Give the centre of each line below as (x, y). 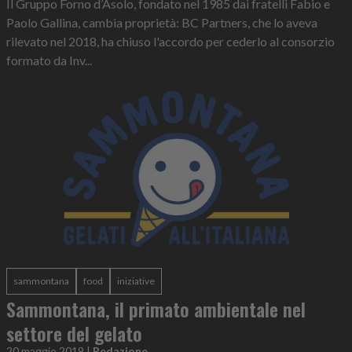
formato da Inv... (49, 60)
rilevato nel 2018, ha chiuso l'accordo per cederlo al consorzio (170, 42)
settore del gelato (74, 334)
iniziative (136, 281)
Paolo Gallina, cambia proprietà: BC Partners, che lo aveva (162, 23)
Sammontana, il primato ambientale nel (156, 309)
